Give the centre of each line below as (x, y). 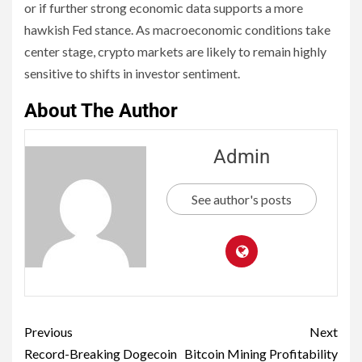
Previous (48, 332)
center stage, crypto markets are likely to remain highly (175, 52)
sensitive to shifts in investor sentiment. (132, 74)
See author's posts (242, 200)
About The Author (101, 111)
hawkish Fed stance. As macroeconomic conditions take (177, 30)
